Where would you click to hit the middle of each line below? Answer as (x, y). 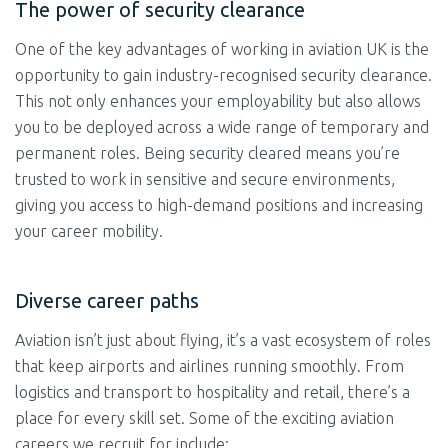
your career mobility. (89, 231)
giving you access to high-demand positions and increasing (219, 205)
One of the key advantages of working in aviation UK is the (222, 49)
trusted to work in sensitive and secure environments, (205, 179)
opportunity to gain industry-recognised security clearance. (223, 75)
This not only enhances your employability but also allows (218, 101)
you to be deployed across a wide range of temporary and (222, 127)
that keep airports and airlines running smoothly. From (209, 366)
